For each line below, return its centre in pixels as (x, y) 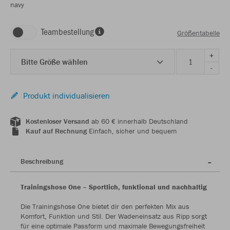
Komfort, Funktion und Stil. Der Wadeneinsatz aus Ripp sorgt (114, 216)
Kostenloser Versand (57, 121)
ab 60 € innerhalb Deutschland (139, 121)
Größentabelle (198, 33)
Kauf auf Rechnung (56, 131)
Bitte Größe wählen (54, 62)
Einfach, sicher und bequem (132, 131)
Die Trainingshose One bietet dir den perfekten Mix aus (105, 207)
